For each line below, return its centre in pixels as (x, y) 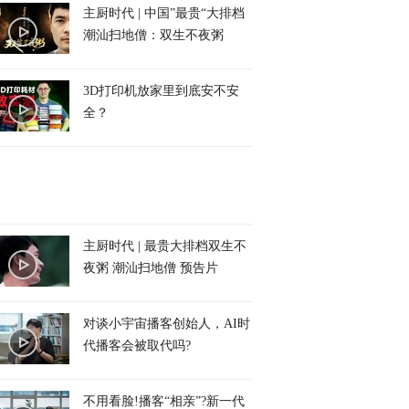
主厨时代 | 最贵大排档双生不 (165, 246)
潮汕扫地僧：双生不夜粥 (153, 35)
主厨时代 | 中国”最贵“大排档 (164, 13)
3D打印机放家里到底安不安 (161, 91)
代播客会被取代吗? (137, 346)
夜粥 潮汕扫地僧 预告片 (151, 268)
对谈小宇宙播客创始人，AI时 (167, 324)
